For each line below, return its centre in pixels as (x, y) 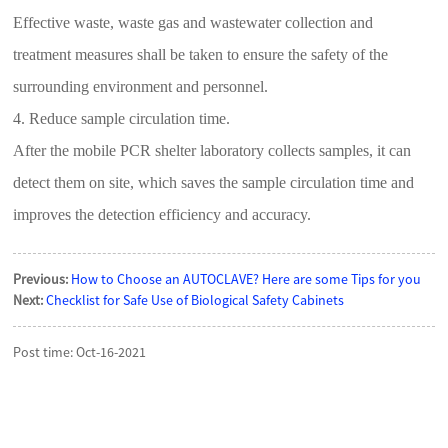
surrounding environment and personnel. (141, 86)
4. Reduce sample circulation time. (122, 118)
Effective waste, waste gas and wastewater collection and (193, 22)
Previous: (41, 278)
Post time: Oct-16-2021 (80, 351)
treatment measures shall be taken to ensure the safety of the (201, 54)
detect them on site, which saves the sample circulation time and (214, 182)
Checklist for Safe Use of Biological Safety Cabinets (195, 299)
